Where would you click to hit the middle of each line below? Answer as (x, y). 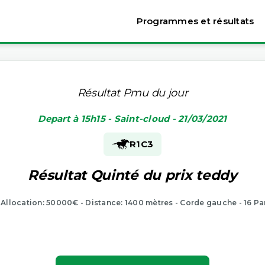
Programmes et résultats (195, 21)
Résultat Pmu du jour (132, 93)
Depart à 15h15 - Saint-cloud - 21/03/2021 (132, 118)
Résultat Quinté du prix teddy (132, 175)
